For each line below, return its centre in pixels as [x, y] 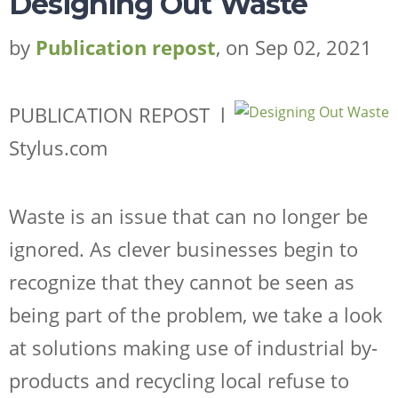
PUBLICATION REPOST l [120, 115]
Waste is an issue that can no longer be [188, 215]
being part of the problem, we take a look [196, 314]
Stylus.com [58, 148]
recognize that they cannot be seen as [182, 281]
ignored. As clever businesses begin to [183, 248]
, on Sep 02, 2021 [294, 47]
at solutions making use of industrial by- [193, 347]
